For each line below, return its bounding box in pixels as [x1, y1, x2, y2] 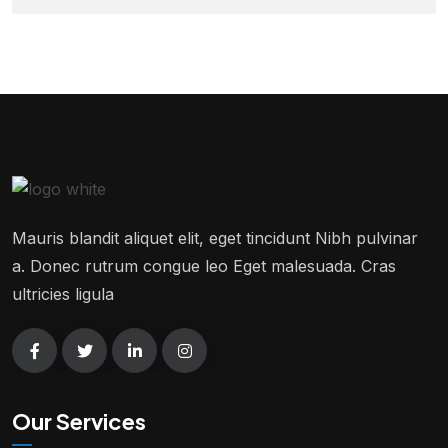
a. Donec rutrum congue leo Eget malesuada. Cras [12, 255, 396, 276]
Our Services [12, 406, 146, 435]
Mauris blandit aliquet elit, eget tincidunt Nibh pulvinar [12, 227, 418, 248]
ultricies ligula [12, 283, 114, 304]
